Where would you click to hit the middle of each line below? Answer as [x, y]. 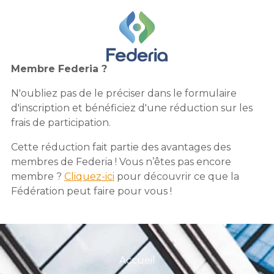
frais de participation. [61, 123]
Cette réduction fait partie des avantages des [121, 147]
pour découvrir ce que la [177, 177]
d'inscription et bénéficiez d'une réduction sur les [132, 108]
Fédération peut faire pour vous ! [91, 191]
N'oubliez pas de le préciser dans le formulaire [124, 94]
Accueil [137, 261]
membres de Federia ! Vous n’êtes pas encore [121, 162]
